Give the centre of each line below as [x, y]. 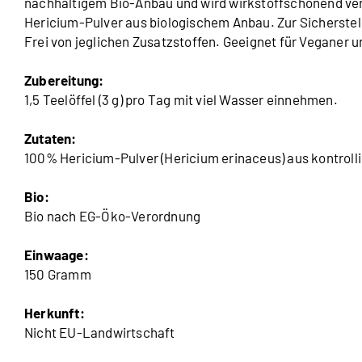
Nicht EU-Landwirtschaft [100, 332]
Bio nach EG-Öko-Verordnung [113, 215]
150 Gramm [58, 274]
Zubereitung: [64, 80]
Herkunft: [55, 312]
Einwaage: [57, 254]
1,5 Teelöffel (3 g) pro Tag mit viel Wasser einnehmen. [181, 99]
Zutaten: [51, 138]
